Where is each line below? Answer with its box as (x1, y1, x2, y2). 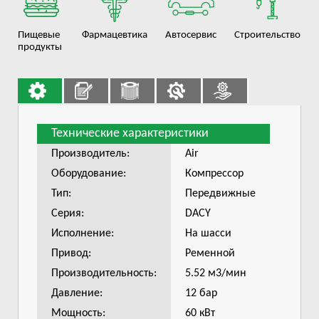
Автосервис (165, 30, 216, 41)
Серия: (51, 208, 84, 220)
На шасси (185, 228, 231, 240)
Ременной (185, 248, 235, 260)
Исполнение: (51, 228, 114, 240)
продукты (18, 42, 62, 53)
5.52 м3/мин (185, 268, 246, 280)
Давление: (51, 288, 103, 300)
